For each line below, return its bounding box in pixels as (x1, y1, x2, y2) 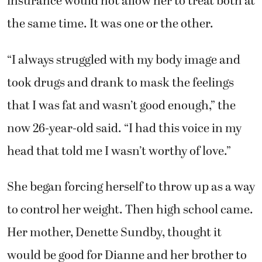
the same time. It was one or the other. (7, 14, 213, 33)
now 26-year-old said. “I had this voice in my (7, 119, 242, 138)
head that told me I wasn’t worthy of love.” (7, 142, 231, 161)
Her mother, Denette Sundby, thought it (7, 223, 222, 242)
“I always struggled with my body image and (7, 50, 240, 70)
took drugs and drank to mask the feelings (7, 73, 234, 92)
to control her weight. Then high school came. (7, 200, 253, 219)
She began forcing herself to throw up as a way (7, 177, 255, 196)
